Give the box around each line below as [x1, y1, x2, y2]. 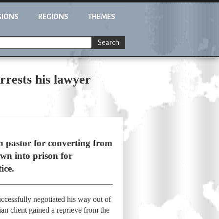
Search [98, 39, 119, 47]
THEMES [88, 13, 115, 21]
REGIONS [38, 13, 68, 21]
